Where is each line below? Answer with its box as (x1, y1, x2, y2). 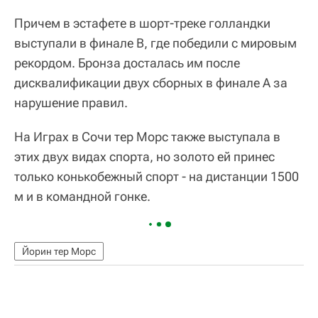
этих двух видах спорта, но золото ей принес (14, 148, 275, 164)
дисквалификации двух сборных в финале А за (14, 75, 287, 90)
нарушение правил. (14, 94, 128, 110)
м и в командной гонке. (14, 188, 150, 204)
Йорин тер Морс (22, 245, 96, 257)
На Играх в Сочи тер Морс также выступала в (14, 128, 280, 144)
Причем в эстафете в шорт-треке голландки (14, 15, 270, 31)
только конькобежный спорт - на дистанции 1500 (14, 168, 299, 184)
